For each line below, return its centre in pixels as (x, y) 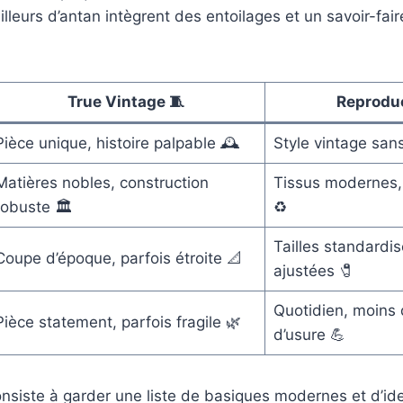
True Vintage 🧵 (125, 102)
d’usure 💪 (309, 335)
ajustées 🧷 (313, 271)
